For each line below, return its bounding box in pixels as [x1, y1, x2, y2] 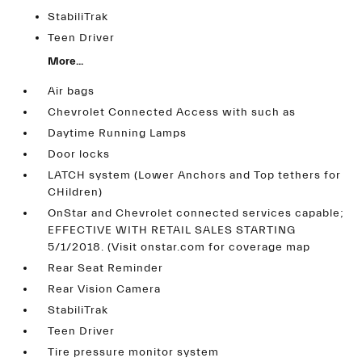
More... [48, 55, 84, 68]
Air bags [48, 85, 95, 98]
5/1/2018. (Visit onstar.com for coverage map [48, 241, 311, 254]
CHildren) [48, 186, 103, 199]
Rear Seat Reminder [48, 262, 164, 275]
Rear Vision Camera [48, 283, 162, 296]
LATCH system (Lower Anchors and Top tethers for [48, 169, 342, 182]
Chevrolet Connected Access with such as [48, 106, 297, 119]
